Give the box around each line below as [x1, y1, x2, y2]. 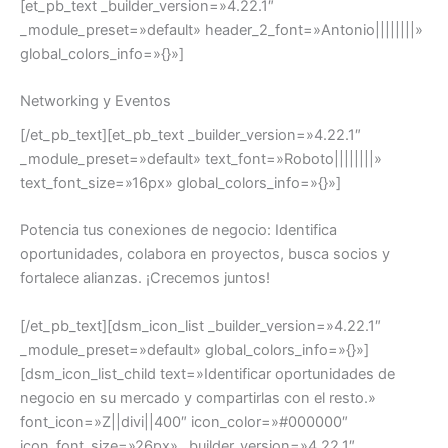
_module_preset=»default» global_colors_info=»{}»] [20, 340, 369, 359]
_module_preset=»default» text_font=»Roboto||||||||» [20, 150, 382, 169]
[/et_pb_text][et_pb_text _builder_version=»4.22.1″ [20, 126, 361, 145]
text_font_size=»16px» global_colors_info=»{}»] [20, 174, 341, 193]
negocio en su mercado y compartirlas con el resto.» [20, 388, 376, 407]
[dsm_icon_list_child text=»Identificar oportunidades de [20, 364, 395, 383]
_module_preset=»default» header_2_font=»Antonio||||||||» [20, 20, 423, 39]
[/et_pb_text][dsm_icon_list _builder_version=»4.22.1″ [20, 316, 381, 335]
